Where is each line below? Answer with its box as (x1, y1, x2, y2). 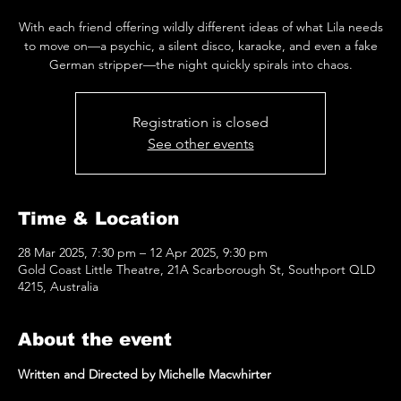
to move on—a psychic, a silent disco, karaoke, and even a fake (23, 38, 378, 55)
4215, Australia (18, 278, 98, 295)
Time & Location (18, 209, 179, 229)
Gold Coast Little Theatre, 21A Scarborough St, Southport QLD (18, 261, 375, 278)
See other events (147, 135, 254, 153)
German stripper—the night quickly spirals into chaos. (48, 56, 353, 73)
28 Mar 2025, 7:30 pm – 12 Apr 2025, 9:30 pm (18, 244, 268, 261)
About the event (18, 329, 172, 350)
